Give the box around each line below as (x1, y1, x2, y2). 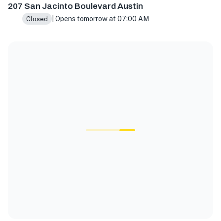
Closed (26, 15, 48, 23)
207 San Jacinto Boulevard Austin (8, 1, 143, 11)
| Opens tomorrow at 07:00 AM (51, 15, 149, 23)
